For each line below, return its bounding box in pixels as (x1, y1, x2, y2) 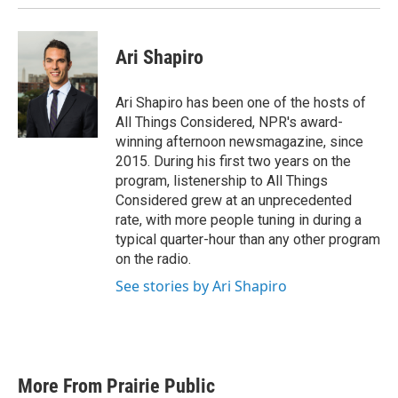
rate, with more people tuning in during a (115, 211, 362, 228)
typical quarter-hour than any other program (115, 231, 380, 248)
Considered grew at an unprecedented (115, 192, 352, 209)
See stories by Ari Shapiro (115, 276, 287, 296)
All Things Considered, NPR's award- (115, 114, 343, 131)
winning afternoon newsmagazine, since (115, 133, 363, 150)
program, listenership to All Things (115, 172, 328, 189)
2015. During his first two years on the (115, 153, 351, 170)
